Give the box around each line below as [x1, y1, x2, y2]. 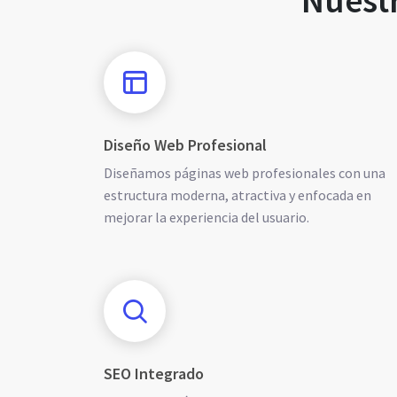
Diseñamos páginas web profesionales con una [104, 164, 385, 182]
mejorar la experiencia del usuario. [104, 208, 309, 226]
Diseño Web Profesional [104, 135, 267, 155]
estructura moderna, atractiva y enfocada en [104, 186, 371, 204]
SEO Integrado [104, 363, 204, 384]
